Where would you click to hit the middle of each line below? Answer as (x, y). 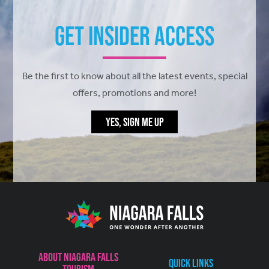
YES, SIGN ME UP (134, 122)
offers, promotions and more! (134, 93)
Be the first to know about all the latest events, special (134, 76)
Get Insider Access (134, 36)
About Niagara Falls (78, 257)
